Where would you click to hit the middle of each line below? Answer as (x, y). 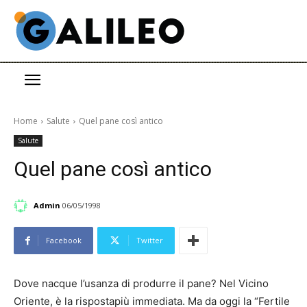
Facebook (64, 241)
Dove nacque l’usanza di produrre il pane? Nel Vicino (141, 284)
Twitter (150, 241)
